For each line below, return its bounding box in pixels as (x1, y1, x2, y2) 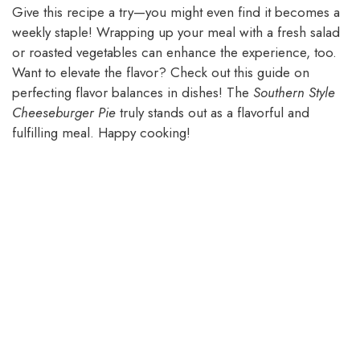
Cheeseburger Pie (12, 103, 116, 123)
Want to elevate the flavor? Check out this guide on (12, 63, 309, 83)
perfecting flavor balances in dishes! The (12, 83, 253, 103)
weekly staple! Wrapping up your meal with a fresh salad (12, 22, 340, 43)
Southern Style (253, 83, 335, 103)
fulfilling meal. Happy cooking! (12, 123, 190, 143)
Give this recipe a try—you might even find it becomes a (12, 2, 340, 22)
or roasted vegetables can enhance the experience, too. (12, 43, 337, 63)
